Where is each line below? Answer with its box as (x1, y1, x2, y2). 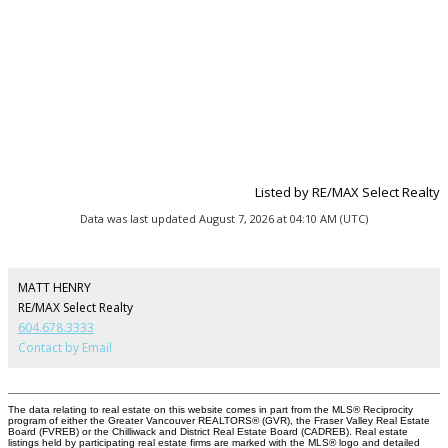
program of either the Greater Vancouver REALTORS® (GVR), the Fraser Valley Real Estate (8, 415, 430, 427)
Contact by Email (18, 339, 112, 357)
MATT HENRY (18, 279, 91, 297)
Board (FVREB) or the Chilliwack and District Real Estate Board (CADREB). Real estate (8, 426, 408, 438)
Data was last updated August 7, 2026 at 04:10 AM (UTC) (80, 211, 368, 227)
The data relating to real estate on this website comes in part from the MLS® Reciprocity (8, 404, 413, 416)
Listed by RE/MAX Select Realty (255, 183, 440, 202)
